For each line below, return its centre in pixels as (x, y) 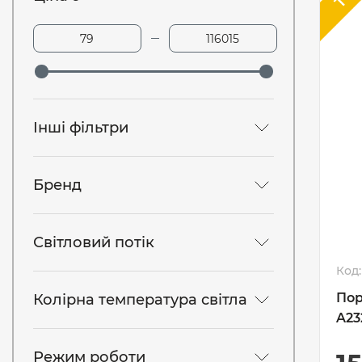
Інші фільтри (81, 127)
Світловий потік (94, 242)
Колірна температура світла (140, 299)
